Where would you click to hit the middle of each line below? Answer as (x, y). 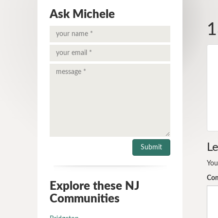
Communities (85, 199)
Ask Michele (82, 15)
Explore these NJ (94, 186)
